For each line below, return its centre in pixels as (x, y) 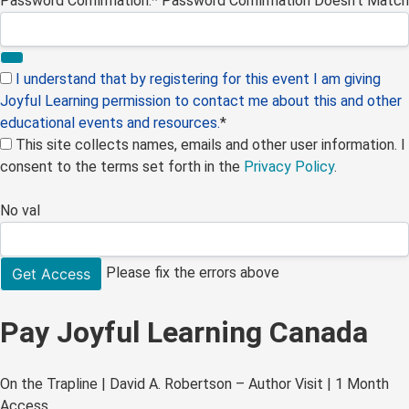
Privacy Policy (289, 166)
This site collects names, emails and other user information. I (209, 144)
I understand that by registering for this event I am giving (198, 79)
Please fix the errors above (193, 272)
